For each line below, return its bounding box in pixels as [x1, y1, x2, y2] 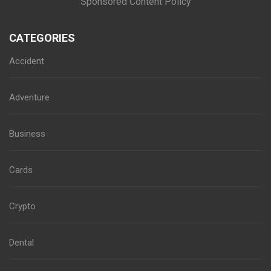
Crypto [9, 201, 36, 212]
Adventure [9, 92, 50, 103]
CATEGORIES [9, 31, 75, 45]
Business [9, 128, 45, 140]
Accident [9, 56, 44, 67]
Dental [9, 237, 34, 249]
